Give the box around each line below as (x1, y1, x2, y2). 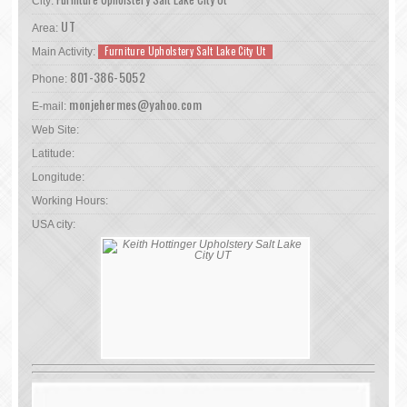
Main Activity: (32, 45, 99, 58)
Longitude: (32, 171, 85, 184)
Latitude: (32, 147, 75, 160)
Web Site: (32, 124, 80, 136)
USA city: (32, 218, 76, 231)
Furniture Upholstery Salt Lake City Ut (104, 44, 266, 58)
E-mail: (32, 100, 67, 113)
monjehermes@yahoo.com (69, 94, 203, 114)
